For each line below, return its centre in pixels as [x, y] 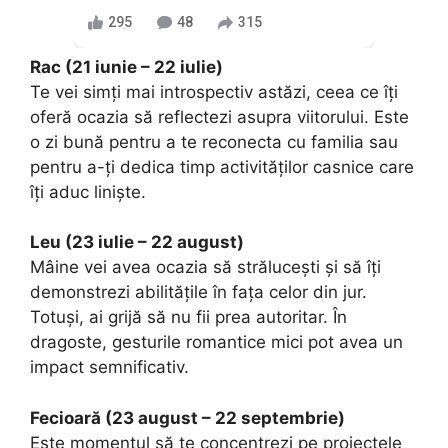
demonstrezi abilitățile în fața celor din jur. [198, 292]
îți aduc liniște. [88, 191]
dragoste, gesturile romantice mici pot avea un [216, 342]
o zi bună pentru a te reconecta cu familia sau [214, 141]
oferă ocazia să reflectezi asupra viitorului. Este [219, 116]
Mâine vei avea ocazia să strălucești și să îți [205, 267]
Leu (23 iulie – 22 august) [137, 242]
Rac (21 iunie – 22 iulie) [126, 66]
